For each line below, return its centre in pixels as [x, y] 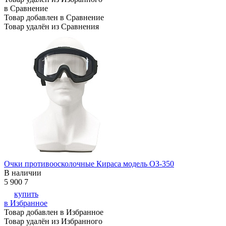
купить [26, 194]
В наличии [23, 173]
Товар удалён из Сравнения [51, 27]
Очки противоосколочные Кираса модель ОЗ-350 [89, 164]
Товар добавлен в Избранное [54, 212]
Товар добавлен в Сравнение [54, 18]
